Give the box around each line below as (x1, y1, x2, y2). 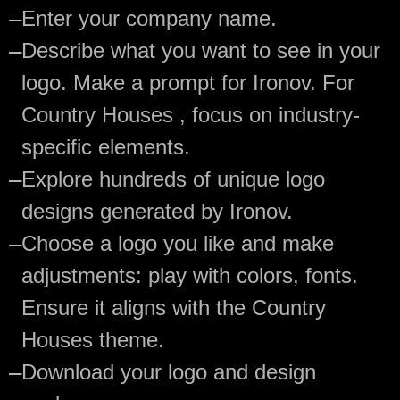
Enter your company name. (21, 6, 277, 31)
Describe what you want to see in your (21, 38, 380, 63)
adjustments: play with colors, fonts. (21, 263, 358, 288)
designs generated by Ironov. (21, 199, 293, 224)
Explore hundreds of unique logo (21, 167, 325, 192)
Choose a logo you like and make (21, 231, 334, 256)
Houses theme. (21, 328, 164, 353)
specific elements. (21, 135, 190, 160)
